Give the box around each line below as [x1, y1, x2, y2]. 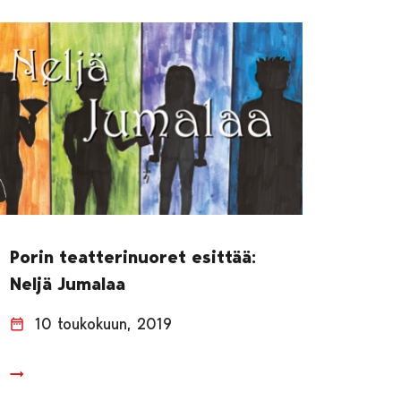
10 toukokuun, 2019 [35, 314, 173, 334]
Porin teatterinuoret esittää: [10, 246, 257, 269]
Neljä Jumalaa [10, 273, 126, 295]
